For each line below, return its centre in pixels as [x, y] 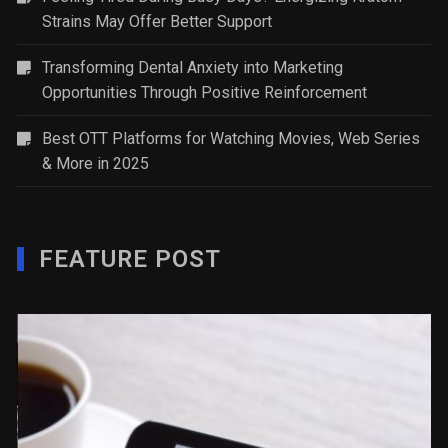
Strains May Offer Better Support [157, 22]
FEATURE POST [130, 259]
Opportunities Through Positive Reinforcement [205, 93]
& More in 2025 [96, 164]
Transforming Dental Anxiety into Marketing [193, 68]
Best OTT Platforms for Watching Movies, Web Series [231, 139]
